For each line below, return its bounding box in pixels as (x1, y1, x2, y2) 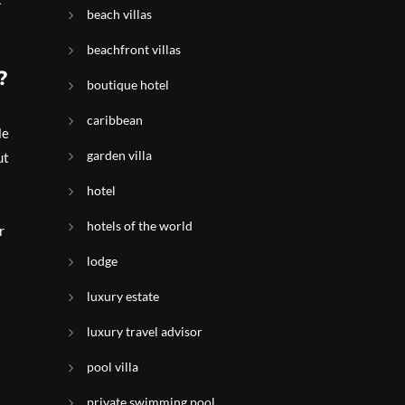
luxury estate (87, 288, 159, 304)
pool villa (87, 359, 138, 374)
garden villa (87, 147, 152, 163)
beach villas (87, 6, 152, 22)
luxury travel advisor (87, 324, 202, 339)
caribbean (87, 112, 143, 127)
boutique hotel (87, 77, 169, 92)
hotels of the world (87, 218, 193, 233)
